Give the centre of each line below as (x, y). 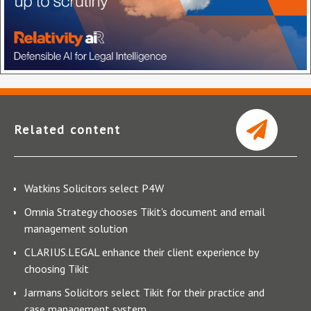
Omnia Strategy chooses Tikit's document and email (145, 211)
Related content (67, 129)
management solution (76, 228)
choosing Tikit (57, 268)
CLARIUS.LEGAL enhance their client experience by (141, 252)
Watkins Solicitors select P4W (94, 188)
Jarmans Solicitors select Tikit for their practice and (144, 292)
